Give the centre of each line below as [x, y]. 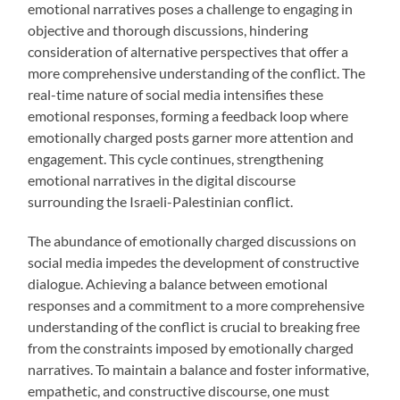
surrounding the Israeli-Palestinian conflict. [161, 202]
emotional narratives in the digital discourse [162, 180]
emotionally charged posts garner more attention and [191, 137]
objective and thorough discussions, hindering [168, 30]
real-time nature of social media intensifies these [176, 95]
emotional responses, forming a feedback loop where [188, 116]
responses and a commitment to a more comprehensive [196, 305]
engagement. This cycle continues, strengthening [176, 159]
